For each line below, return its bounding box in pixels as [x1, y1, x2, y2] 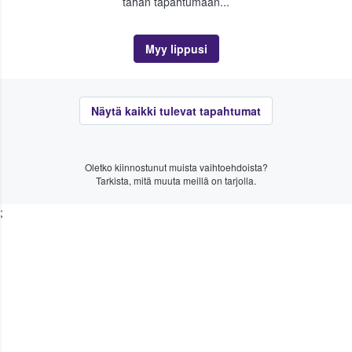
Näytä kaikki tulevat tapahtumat [91, 102, 261, 119]
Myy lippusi [145, 41, 207, 57]
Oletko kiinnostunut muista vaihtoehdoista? [84, 159, 268, 174]
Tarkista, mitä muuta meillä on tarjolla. [96, 173, 256, 187]
